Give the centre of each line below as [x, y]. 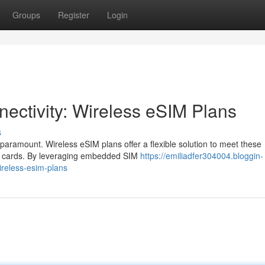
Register [74, 15]
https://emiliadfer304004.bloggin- [202, 156]
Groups [26, 15]
